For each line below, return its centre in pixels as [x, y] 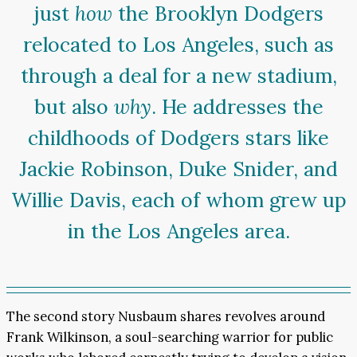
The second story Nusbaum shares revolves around [166, 317]
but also [74, 107]
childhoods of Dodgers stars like [178, 138]
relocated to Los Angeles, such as [178, 45]
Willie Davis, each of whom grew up [178, 200]
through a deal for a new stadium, [178, 76]
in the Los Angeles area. [178, 231]
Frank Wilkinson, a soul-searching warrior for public [170, 337]
